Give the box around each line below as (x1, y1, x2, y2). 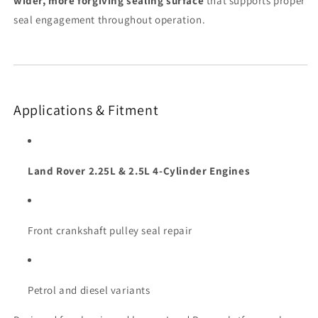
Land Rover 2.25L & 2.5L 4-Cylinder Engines (28, 163, 251, 177)
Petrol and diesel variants (28, 283, 150, 297)
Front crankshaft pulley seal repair (28, 223, 192, 237)
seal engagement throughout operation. (13, 13, 206, 27)
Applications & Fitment (13, 101, 159, 120)
